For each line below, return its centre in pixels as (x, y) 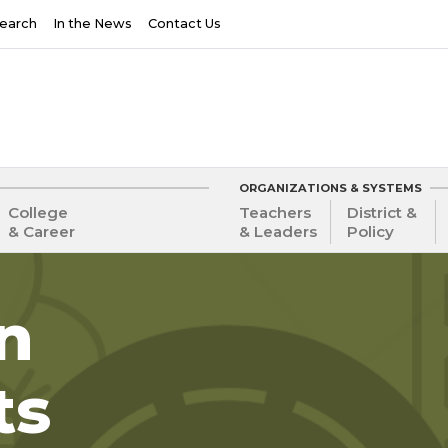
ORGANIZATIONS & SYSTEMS (330, 187)
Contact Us (184, 24)
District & (382, 213)
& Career (41, 232)
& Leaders (278, 232)
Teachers (275, 213)
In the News (92, 24)
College (37, 213)
